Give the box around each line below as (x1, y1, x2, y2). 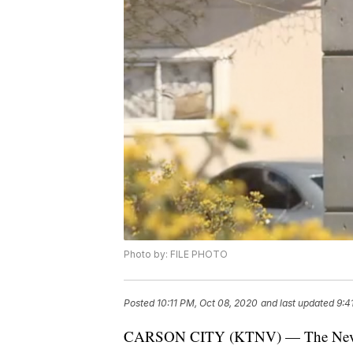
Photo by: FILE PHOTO (124, 248, 228, 261)
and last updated (261, 297, 334, 310)
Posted (124, 297, 157, 310)
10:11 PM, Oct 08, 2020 (157, 297, 258, 310)
